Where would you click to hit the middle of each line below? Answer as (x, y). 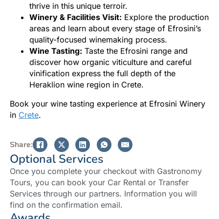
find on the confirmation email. (66, 205)
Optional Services (56, 159)
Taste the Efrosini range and (135, 51)
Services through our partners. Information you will (103, 194)
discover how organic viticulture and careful (110, 62)
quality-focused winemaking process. (98, 40)
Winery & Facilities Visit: (76, 17)
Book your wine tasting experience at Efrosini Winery (108, 104)
